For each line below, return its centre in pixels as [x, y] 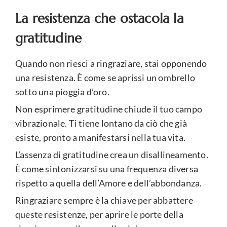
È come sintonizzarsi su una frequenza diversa [107, 168]
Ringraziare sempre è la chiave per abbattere [104, 200]
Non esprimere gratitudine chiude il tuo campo [109, 109]
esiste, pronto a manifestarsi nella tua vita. [101, 137]
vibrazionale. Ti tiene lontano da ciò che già [101, 123]
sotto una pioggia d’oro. [62, 91]
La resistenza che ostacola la [99, 18]
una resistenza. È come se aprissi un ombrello [105, 77]
